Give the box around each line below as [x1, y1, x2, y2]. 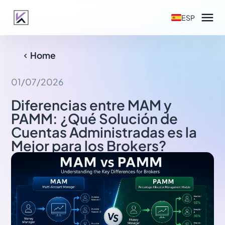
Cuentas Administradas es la [11, 123, 197, 141]
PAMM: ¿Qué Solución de [11, 109, 178, 127]
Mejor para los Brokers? [11, 137, 167, 154]
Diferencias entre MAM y [11, 96, 172, 114]
